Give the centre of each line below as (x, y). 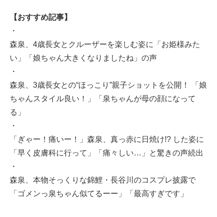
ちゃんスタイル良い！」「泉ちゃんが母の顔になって (103, 98)
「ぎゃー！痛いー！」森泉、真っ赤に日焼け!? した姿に (107, 139)
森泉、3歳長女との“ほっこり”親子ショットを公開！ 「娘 (108, 85)
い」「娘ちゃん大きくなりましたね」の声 (83, 58)
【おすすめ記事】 (41, 17)
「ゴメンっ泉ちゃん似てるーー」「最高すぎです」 (99, 193)
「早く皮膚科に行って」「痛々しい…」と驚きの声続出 (107, 153)
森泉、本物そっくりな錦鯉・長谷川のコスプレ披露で (103, 180)
